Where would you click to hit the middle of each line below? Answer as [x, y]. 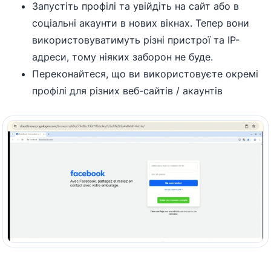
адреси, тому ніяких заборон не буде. [123, 57]
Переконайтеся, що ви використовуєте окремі [145, 73]
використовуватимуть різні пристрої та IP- [136, 40]
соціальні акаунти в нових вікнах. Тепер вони [141, 23]
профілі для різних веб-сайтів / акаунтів [128, 90]
